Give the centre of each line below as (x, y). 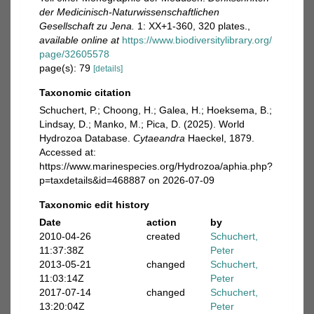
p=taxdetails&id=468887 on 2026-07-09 (127, 180)
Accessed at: (68, 152)
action (161, 222)
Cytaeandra (159, 138)
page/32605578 (74, 54)
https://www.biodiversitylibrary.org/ (197, 40)
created (163, 236)
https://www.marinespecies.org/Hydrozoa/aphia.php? (156, 166)
